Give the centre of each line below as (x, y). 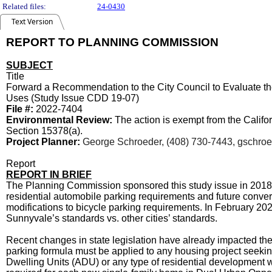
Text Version (32, 22)
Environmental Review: (60, 120)
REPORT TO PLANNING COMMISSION (112, 42)
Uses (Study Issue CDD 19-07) (73, 98)
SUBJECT (29, 65)
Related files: (24, 6)
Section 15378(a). (44, 131)
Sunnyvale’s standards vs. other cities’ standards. (112, 218)
